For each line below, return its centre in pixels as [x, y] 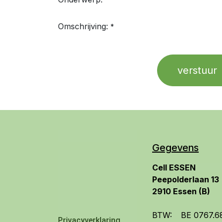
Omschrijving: [83, 26]
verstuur [197, 70]
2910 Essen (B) [181, 191]
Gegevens [175, 148]
